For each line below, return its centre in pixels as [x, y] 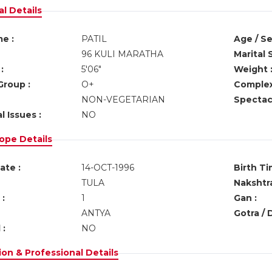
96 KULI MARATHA [122, 54]
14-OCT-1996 [107, 168]
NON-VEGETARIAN [123, 100]
